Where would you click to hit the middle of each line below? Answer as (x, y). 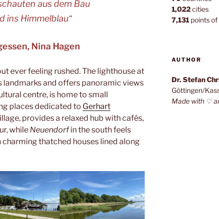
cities (199, 9)
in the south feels (100, 130)
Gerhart (97, 106)
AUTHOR (186, 60)
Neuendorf (49, 130)
